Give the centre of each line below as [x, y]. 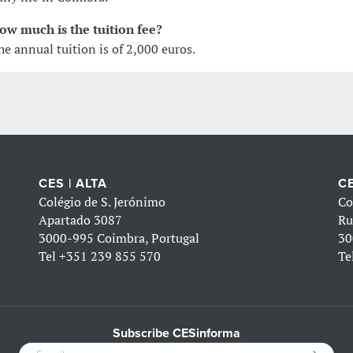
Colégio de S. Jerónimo [102, 201]
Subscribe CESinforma [176, 333]
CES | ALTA [73, 183]
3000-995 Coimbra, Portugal [119, 238]
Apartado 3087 [81, 219]
